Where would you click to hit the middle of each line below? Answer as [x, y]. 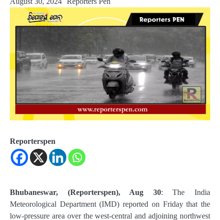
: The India [186, 192]
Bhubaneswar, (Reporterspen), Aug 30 [85, 192]
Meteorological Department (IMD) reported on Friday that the [110, 204]
